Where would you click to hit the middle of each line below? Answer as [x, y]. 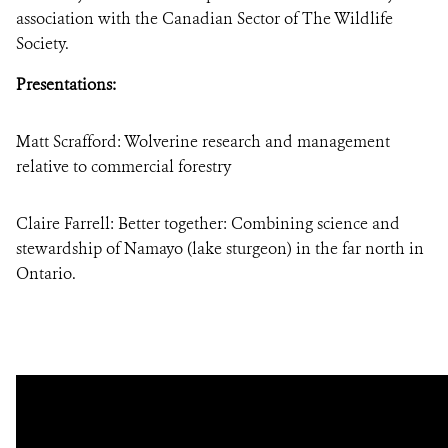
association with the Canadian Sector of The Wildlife [204, 18]
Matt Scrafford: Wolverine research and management [203, 141]
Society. [44, 43]
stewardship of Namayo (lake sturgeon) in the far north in [220, 248]
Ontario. [46, 273]
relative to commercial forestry [125, 166]
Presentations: [66, 84]
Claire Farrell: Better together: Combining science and [208, 223]
